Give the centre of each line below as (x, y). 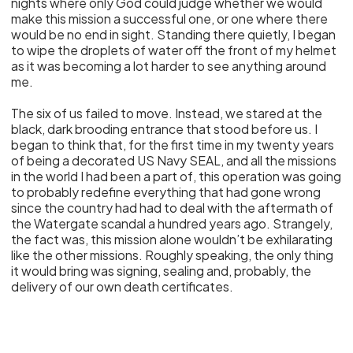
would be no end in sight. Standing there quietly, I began (174, 34)
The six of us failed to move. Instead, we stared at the (167, 113)
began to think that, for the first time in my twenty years (173, 145)
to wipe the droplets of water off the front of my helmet (174, 50)
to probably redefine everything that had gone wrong (166, 192)
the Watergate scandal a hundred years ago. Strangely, (172, 223)
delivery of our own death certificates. (123, 286)
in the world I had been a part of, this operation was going (176, 176)
